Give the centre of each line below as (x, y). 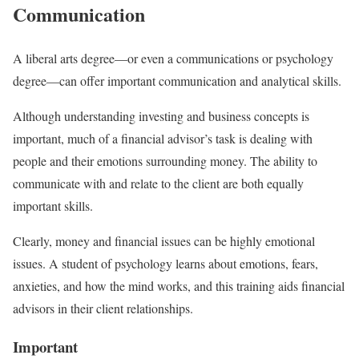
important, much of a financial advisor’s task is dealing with (163, 138)
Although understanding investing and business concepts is (161, 115)
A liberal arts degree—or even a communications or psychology (173, 58)
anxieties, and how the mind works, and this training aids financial (179, 285)
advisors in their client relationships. (105, 308)
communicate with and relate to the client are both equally (158, 183)
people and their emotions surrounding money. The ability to (165, 160)
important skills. (53, 205)
